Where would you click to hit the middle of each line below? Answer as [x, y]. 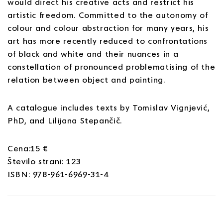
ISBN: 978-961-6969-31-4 [58, 174]
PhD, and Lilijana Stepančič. [66, 120]
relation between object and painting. [86, 79]
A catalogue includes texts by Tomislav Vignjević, [109, 107]
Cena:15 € [28, 148]
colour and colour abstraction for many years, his [108, 27]
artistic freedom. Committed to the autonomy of [108, 14]
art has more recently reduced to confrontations [108, 40]
